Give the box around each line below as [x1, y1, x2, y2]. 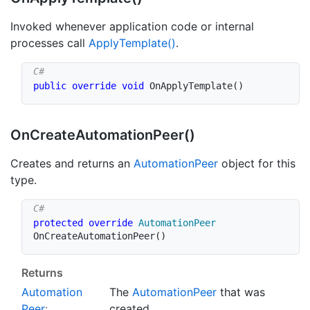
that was [216, 284, 265, 299]
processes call [10, 35, 89, 50]
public [33, 80, 66, 91]
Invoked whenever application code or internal [10, 19, 254, 33]
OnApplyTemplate [149, 80, 232, 91]
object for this [218, 156, 295, 170]
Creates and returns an [10, 156, 134, 170]
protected [33, 217, 83, 228]
